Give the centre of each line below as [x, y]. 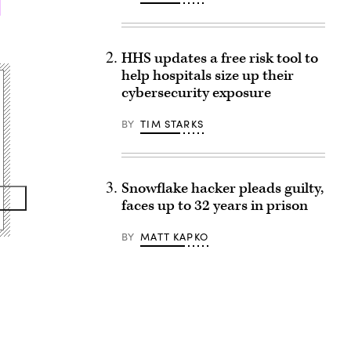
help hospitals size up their [207, 76]
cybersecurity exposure [196, 93]
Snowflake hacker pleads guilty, [222, 188]
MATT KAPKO [174, 237]
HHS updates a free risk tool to [219, 58]
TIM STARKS [172, 124]
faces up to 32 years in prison [214, 206]
